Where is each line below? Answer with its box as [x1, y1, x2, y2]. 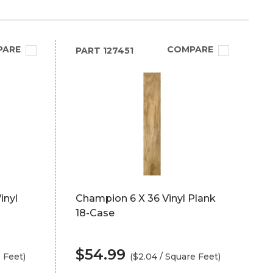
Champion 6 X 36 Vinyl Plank [75, 193, 216, 204]
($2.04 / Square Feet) [129, 251, 221, 262]
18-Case [75, 207, 115, 219]
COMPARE [166, 44, 213, 55]
